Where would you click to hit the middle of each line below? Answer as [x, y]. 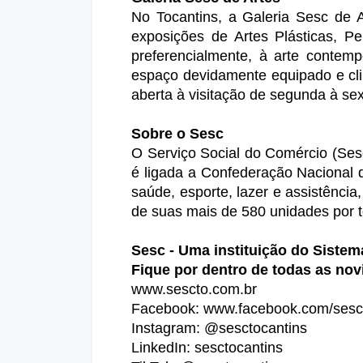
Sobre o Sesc [177, 134]
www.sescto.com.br [194, 290]
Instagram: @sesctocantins [219, 329]
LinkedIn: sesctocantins [207, 348]
